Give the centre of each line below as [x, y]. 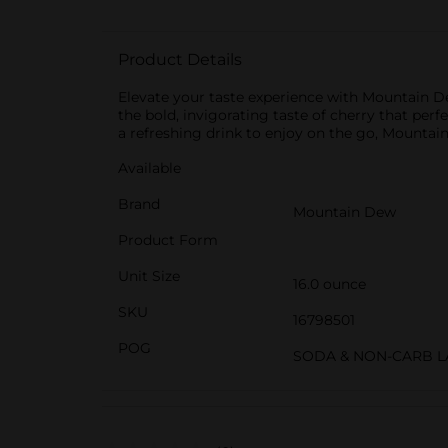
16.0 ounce [329, 284]
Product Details [180, 59]
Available [149, 168]
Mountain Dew [344, 212]
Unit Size [149, 276]
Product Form [168, 240]
